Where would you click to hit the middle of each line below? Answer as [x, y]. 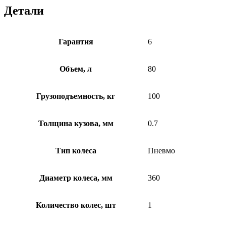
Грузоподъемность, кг [76, 96]
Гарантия [76, 41]
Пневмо [161, 150]
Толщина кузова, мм [76, 123]
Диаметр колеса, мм [76, 178]
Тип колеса [76, 150]
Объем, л [76, 69]
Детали [24, 10]
